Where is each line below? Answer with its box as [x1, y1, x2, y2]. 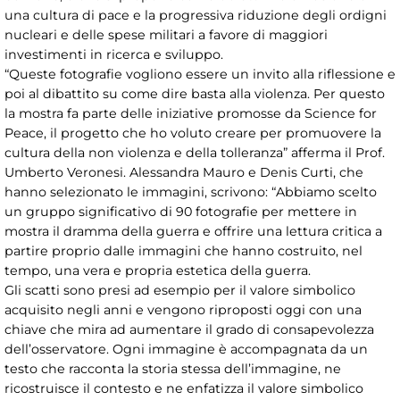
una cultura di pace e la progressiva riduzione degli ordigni [4, 6, 387, 23]
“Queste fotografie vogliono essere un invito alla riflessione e [4, 65, 396, 82]
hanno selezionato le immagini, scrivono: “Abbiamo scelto [4, 183, 377, 200]
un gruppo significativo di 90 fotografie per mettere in [4, 203, 357, 220]
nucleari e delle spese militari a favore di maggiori [4, 26, 328, 43]
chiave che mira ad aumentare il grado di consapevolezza [4, 321, 374, 337]
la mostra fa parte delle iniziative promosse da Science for [4, 104, 377, 121]
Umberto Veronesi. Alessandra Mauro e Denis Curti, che [4, 163, 363, 180]
